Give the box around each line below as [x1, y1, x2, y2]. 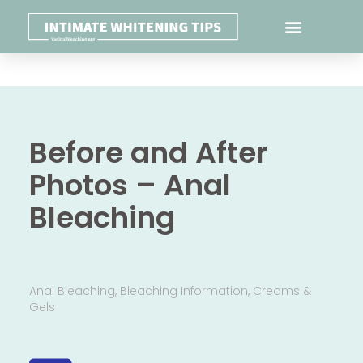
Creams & [252, 282, 311, 299]
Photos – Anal [28, 164, 231, 206]
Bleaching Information [119, 282, 248, 299]
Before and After [28, 131, 267, 173]
